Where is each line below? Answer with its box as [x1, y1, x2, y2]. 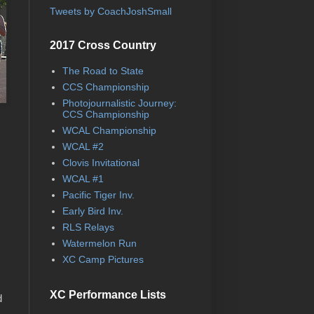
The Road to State [62, 65, 144, 77]
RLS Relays [62, 221, 114, 233]
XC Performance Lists [50, 288, 166, 301]
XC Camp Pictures [62, 254, 144, 266]
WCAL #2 [62, 141, 104, 153]
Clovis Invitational [62, 157, 139, 169]
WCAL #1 [62, 173, 104, 185]
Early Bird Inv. [62, 205, 123, 217]
